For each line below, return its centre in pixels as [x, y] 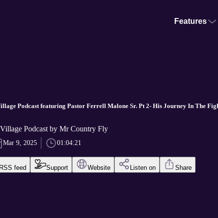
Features [191, 21]
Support [57, 168]
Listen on [143, 168]
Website [99, 168]
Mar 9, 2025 [20, 143]
